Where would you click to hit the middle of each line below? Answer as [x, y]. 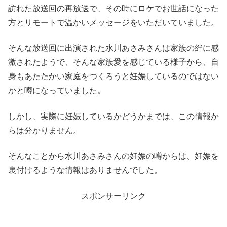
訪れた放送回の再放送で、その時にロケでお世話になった [113, 8]
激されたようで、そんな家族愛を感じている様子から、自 [113, 62]
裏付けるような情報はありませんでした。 [85, 170]
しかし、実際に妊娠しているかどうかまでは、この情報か [113, 116]
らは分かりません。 [45, 130]
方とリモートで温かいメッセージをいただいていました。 [113, 22]
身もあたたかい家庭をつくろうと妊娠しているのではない [113, 77]
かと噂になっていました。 [57, 91]
